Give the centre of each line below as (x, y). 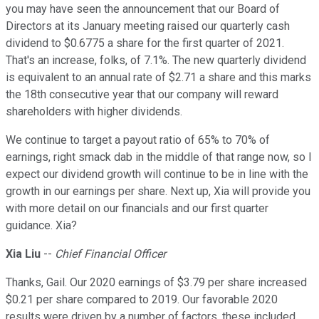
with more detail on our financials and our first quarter (137, 209)
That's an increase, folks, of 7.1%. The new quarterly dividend (156, 61)
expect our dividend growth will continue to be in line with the (157, 174)
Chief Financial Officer (110, 254)
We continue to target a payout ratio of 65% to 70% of (138, 140)
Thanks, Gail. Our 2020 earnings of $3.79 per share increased (156, 283)
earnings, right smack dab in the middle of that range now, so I (159, 157)
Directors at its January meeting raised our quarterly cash (148, 26)
